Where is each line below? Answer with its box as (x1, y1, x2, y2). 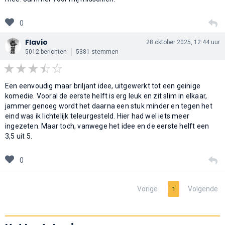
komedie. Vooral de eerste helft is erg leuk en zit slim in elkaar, (5, 91, 207, 100)
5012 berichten (25, 48, 67, 55)
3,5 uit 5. (5, 132, 33, 140)
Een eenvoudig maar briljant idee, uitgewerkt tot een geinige (5, 81, 201, 90)
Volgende (188, 184, 218, 193)
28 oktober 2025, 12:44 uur (146, 38, 220, 46)
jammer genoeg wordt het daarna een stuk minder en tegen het (5, 101, 212, 110)
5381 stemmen (76, 48, 119, 55)
